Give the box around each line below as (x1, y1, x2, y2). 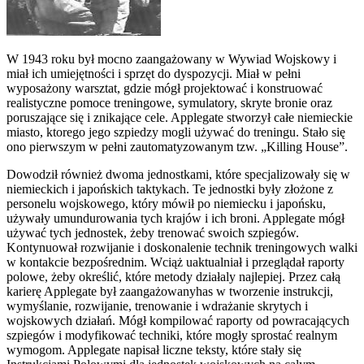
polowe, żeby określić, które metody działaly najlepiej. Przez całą (6, 269, 340, 284)
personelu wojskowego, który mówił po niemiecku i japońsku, (6, 196, 326, 210)
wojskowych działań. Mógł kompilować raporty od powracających (6, 313, 349, 327)
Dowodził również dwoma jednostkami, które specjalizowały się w (6, 167, 350, 181)
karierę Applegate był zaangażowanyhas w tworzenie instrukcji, (6, 284, 333, 298)
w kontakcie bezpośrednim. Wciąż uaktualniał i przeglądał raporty (6, 254, 344, 269)
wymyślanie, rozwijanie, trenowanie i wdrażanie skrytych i (6, 298, 308, 313)
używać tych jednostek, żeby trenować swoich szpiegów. (6, 225, 299, 240)
